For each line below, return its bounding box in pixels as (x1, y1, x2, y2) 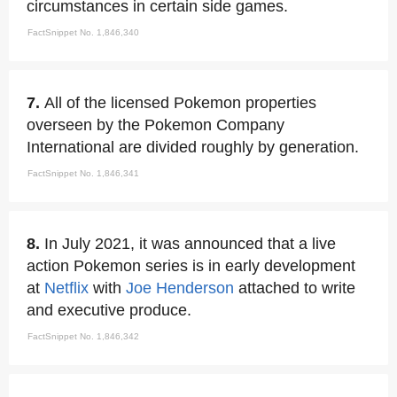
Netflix (44, 279, 89, 297)
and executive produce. (27, 301, 191, 319)
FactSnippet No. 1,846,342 (27, 331, 139, 341)
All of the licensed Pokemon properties (44, 94, 316, 112)
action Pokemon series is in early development (27, 257, 355, 275)
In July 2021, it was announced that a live (44, 235, 336, 253)
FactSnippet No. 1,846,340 (27, 27, 139, 37)
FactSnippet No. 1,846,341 (27, 168, 139, 178)
